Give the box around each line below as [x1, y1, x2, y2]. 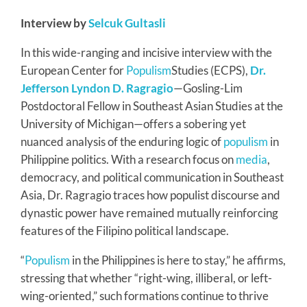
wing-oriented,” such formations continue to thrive [21, 288, 269, 303]
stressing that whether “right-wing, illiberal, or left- [21, 270, 272, 285]
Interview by [21, 15, 88, 30]
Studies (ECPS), [171, 62, 250, 77]
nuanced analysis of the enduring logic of [21, 134, 223, 149]
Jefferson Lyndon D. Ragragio [21, 80, 173, 95]
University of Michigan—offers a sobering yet [21, 116, 246, 131]
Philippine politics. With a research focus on [21, 151, 236, 167]
